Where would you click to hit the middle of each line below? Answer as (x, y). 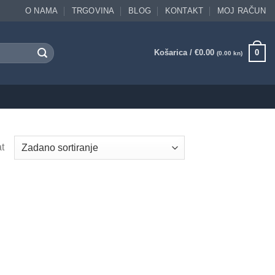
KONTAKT (184, 11)
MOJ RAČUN (241, 11)
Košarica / (174, 52)
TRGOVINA (93, 11)
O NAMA (41, 11)
